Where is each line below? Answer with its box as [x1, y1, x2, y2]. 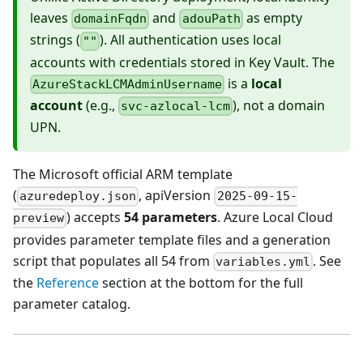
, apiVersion [139, 186, 215, 205]
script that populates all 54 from [13, 251, 213, 270]
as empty [242, 9, 302, 28]
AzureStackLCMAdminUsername [32, 76, 223, 92]
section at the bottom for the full [99, 273, 303, 292]
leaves [30, 9, 71, 28]
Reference [36, 273, 99, 292]
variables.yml [216, 254, 311, 269]
